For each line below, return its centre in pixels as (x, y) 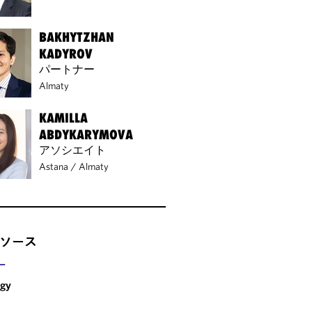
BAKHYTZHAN (77, 37)
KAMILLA (64, 118)
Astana (54, 167)
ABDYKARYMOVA (86, 135)
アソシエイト (73, 150)
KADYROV (66, 53)
